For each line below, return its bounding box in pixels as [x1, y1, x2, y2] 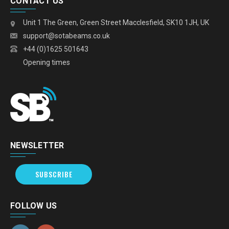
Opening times [23, 58, 70, 66]
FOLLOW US [10, 200, 57, 211]
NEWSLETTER [10, 140, 64, 150]
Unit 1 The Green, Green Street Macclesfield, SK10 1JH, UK [23, 18, 209, 27]
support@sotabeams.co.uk [23, 31, 110, 40]
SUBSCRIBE [35, 168, 73, 179]
